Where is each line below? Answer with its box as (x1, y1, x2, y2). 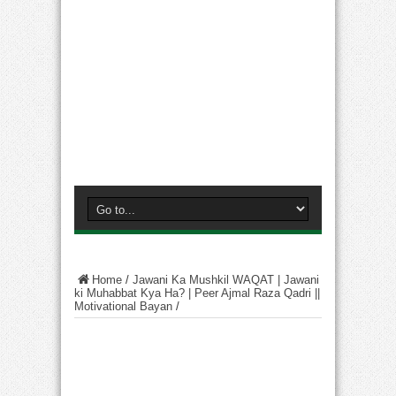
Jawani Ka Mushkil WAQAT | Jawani (133, 273, 319, 286)
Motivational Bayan (74, 300, 172, 313)
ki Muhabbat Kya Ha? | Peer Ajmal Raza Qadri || (74, 286, 320, 300)
